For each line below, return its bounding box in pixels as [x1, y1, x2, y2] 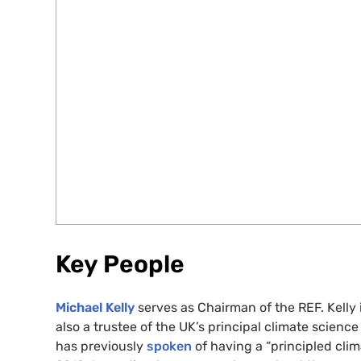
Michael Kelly [56, 300, 135, 316]
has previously [56, 338, 147, 355]
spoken [147, 338, 192, 355]
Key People [56, 250, 185, 280]
